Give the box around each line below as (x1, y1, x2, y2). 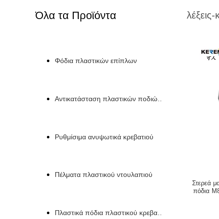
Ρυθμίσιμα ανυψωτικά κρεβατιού (55, 132, 153, 141)
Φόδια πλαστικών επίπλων (55, 56, 137, 65)
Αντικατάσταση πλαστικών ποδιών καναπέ (55, 94, 185, 103)
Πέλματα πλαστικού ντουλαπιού (55, 171, 153, 179)
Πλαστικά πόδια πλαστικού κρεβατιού (55, 209, 170, 217)
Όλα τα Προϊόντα (35, 9, 116, 22)
